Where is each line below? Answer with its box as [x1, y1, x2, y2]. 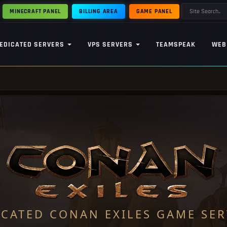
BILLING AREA [79, 7, 118, 15]
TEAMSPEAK [156, 40, 196, 49]
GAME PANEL [136, 7, 172, 15]
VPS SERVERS [88, 40, 133, 49]
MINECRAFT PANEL [10, 7, 61, 15]
